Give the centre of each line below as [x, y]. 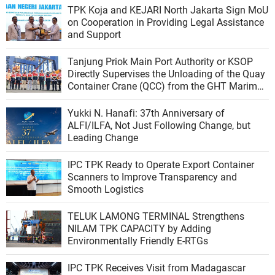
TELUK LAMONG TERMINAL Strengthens [156, 217]
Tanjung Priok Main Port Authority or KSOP [160, 62]
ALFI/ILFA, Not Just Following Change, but [159, 126]
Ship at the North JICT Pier [125, 99]
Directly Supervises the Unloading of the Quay [166, 74]
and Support [94, 35]
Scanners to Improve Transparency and [152, 177]
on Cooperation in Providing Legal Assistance [166, 23]
